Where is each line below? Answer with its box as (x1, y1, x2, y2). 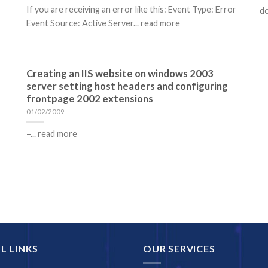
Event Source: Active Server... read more (26, 17, 180, 28)
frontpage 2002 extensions (26, 93, 153, 105)
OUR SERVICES (143, 242, 215, 254)
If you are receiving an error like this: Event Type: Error (26, 4, 236, 14)
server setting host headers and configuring (26, 80, 228, 93)
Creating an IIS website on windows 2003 (26, 68, 214, 80)
